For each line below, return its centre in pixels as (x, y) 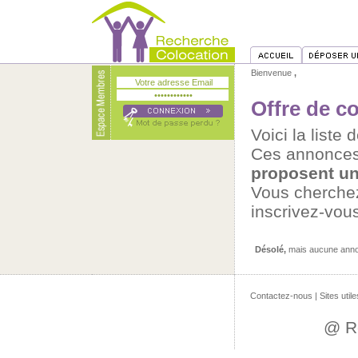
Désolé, (270, 249)
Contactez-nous (281, 296)
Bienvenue (272, 73)
